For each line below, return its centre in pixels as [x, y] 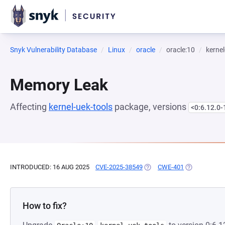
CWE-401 [171, 167]
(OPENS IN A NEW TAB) [177, 167]
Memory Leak [59, 85]
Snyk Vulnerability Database [53, 50]
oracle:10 [181, 50]
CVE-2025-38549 [119, 167]
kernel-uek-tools [81, 107]
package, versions [150, 107]
